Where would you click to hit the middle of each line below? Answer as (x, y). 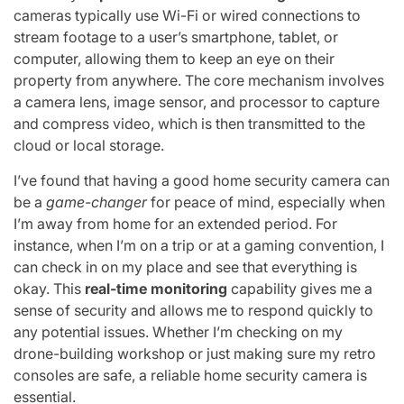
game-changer (96, 202)
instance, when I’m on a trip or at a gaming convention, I (199, 245)
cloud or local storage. (89, 145)
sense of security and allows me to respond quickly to (193, 310)
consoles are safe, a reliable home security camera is (190, 375)
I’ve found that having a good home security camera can (202, 180)
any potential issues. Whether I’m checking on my (178, 331)
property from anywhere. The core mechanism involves (199, 80)
